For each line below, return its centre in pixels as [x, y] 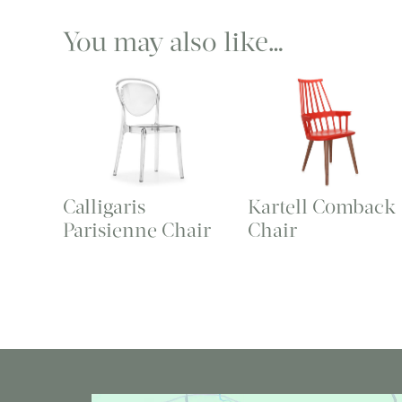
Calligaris [104, 207]
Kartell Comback [321, 207]
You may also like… [174, 41]
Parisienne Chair [137, 231]
